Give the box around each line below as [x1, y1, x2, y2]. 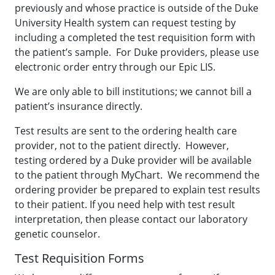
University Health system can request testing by [15, 16, 236, 29]
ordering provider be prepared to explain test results [15, 183, 260, 196]
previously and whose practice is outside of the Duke [15, 1, 258, 15]
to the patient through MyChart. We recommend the [15, 168, 260, 182]
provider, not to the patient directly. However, [15, 139, 229, 152]
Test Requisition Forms [15, 250, 144, 266]
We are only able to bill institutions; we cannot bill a [15, 85, 252, 98]
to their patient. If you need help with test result [15, 198, 235, 211]
